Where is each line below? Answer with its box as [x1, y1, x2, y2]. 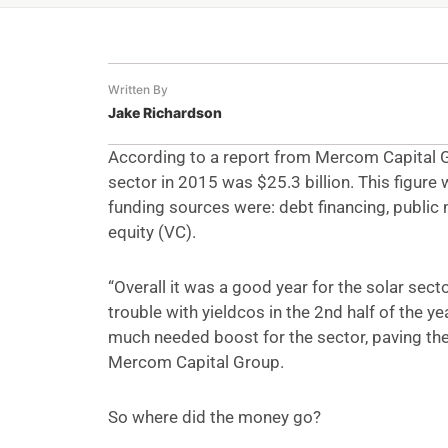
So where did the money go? [107, 407, 321, 428]
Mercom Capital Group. [107, 352, 284, 373]
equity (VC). [107, 222, 196, 243]
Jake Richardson [107, 104, 222, 122]
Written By [107, 82, 168, 98]
